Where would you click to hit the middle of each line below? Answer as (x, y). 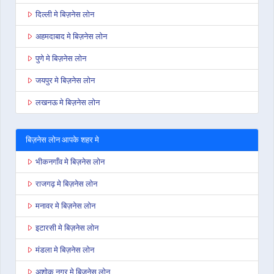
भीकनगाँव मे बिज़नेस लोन (70, 162)
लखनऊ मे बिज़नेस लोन (68, 102)
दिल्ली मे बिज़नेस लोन (65, 14)
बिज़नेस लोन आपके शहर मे (62, 140)
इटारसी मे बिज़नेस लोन (67, 228)
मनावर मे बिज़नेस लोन (65, 206)
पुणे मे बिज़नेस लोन (61, 58)
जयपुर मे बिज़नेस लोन (65, 80)
